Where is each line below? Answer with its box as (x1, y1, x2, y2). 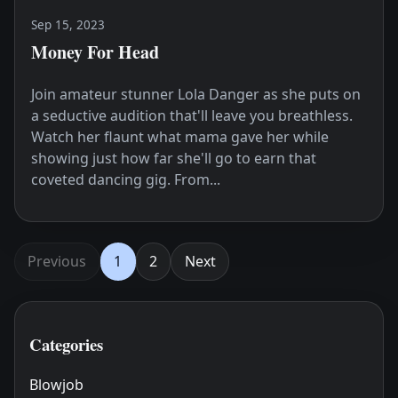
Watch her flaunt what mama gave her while (30, 127, 329, 147)
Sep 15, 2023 (30, 16, 105, 33)
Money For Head (30, 39, 159, 66)
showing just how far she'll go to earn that (30, 148, 316, 169)
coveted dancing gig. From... (30, 170, 220, 190)
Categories (29, 332, 103, 357)
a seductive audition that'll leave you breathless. (30, 106, 353, 126)
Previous (28, 251, 87, 272)
